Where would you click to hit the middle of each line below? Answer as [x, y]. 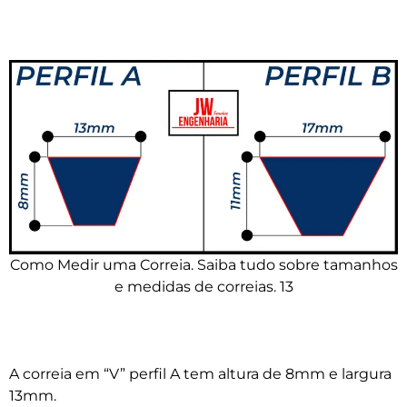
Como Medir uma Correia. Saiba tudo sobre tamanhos [203, 264]
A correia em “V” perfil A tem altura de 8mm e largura [200, 373]
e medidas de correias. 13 [203, 286]
